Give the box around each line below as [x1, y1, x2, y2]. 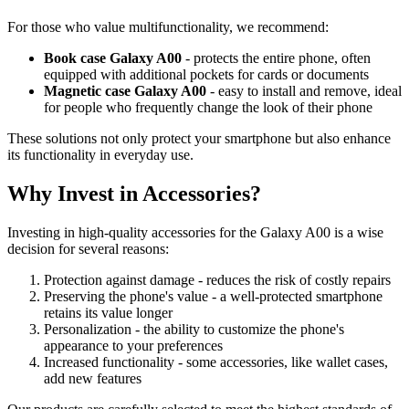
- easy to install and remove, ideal [206, 83, 402, 100]
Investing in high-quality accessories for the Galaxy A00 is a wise [7, 224, 383, 240]
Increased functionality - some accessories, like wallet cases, [44, 353, 388, 370]
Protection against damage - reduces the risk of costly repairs [44, 271, 391, 288]
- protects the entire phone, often [182, 50, 371, 67]
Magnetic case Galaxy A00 [44, 83, 206, 100]
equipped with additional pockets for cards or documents [44, 67, 369, 83]
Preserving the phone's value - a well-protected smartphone [44, 288, 383, 304]
